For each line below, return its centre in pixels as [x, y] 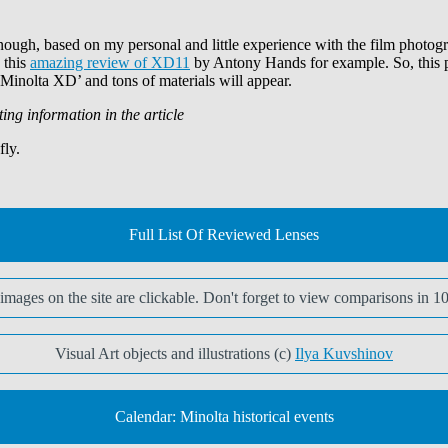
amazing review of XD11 [110, 62]
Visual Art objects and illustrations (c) [175, 353]
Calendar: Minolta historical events [224, 416]
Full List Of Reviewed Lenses [224, 234]
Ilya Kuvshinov [344, 353]
